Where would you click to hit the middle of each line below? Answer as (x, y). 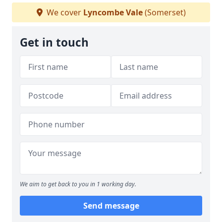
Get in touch (54, 42)
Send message (111, 206)
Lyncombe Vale (113, 12)
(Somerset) (164, 12)
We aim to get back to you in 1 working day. (78, 184)
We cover (64, 12)
